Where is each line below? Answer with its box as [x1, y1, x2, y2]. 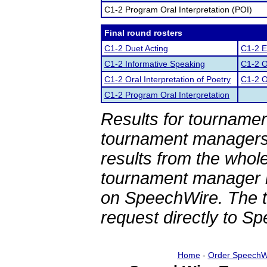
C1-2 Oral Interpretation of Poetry [104, 74, 231, 84]
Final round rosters [104, 28, 182, 38]
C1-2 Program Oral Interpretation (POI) [104, 5, 252, 14]
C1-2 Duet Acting [104, 44, 168, 53]
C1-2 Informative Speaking [104, 59, 205, 69]
